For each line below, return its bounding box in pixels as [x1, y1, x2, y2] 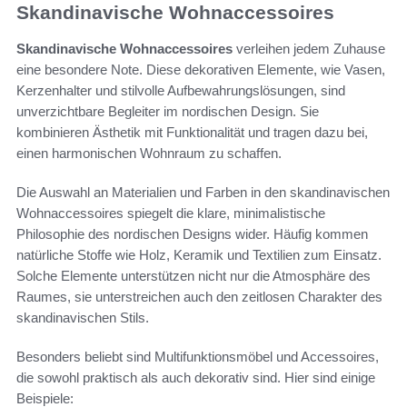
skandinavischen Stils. [16, 310, 149, 326]
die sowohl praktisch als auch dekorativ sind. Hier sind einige [16, 370, 375, 386]
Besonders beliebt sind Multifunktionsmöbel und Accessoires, [16, 349, 379, 365]
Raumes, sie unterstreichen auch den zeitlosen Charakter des [16, 289, 382, 305]
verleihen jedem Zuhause [233, 41, 385, 57]
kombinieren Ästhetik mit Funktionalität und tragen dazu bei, [16, 124, 368, 141]
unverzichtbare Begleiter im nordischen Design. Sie [16, 104, 319, 120]
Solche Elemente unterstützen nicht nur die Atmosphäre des [16, 268, 371, 284]
